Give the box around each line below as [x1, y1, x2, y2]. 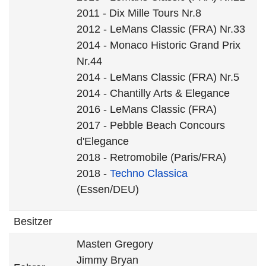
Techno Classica [110, 167, 188, 179]
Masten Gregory [77, 238, 153, 250]
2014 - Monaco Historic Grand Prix [77, 39, 240, 51]
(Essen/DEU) [77, 183, 139, 195]
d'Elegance [77, 135, 129, 147]
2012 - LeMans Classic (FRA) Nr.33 [77, 23, 245, 35]
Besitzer [14, 216, 52, 227]
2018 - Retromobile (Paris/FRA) [77, 151, 226, 163]
